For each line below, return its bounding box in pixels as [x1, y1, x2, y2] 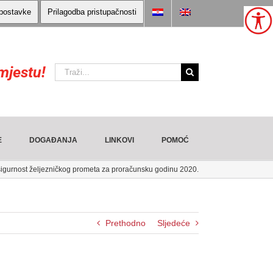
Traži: [54, 63, 76, 74]
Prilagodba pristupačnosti [48, 7, 136, 16]
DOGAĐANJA [29, 135, 77, 144]
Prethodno [105, 218, 146, 228]
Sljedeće [157, 218, 190, 228]
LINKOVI [105, 135, 134, 144]
